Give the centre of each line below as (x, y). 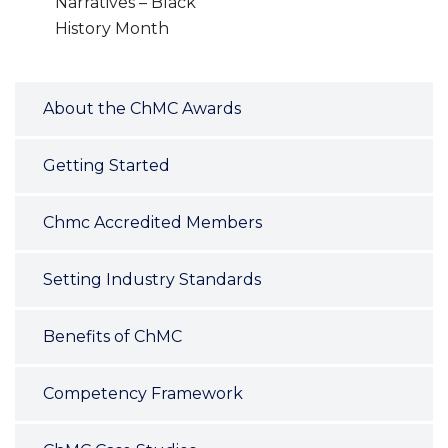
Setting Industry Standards (152, 279)
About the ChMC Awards (142, 108)
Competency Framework (143, 393)
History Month (112, 28)
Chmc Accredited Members (152, 222)
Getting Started (106, 165)
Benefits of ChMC (112, 336)
